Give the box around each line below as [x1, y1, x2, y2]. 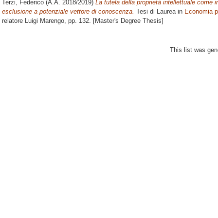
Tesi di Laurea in [134, 8, 184, 16]
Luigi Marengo [25, 17, 64, 25]
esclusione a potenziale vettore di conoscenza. [2, 8, 134, 16]
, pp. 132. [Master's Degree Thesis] [64, 17, 163, 25]
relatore [2, 17, 25, 25]
